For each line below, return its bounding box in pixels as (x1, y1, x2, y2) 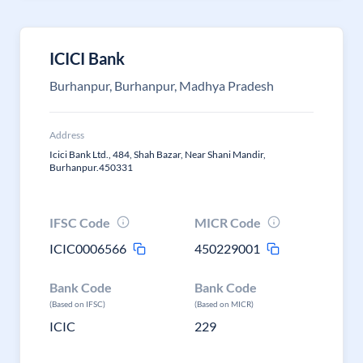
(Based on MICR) (194, 299, 254, 309)
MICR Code (194, 215, 262, 230)
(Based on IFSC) (49, 299, 105, 309)
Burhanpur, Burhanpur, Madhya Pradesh (49, 78, 274, 93)
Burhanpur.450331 (49, 161, 133, 173)
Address (49, 129, 84, 141)
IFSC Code (49, 215, 110, 230)
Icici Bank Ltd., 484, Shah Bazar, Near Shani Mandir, (49, 148, 266, 160)
